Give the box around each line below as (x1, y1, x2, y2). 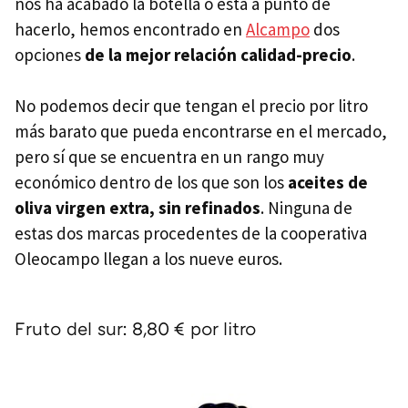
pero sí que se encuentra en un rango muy (15, 145, 324, 168)
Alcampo (246, 17, 310, 40)
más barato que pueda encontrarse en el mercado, (15, 119, 387, 142)
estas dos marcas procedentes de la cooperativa (15, 221, 367, 244)
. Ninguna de (260, 196, 352, 219)
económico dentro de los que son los (15, 170, 284, 193)
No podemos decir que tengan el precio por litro (15, 94, 368, 117)
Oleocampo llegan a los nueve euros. (15, 247, 282, 270)
